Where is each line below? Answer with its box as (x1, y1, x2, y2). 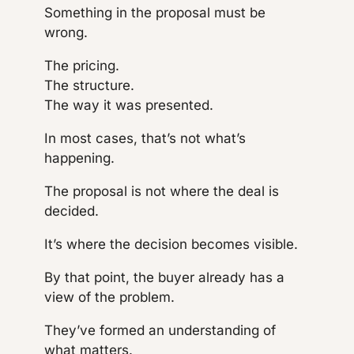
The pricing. (44, 58, 119, 74)
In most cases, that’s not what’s (44, 130, 246, 147)
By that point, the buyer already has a (44, 269, 284, 286)
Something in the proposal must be (44, 5, 265, 21)
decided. (44, 203, 99, 220)
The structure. (44, 77, 134, 94)
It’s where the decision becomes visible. (44, 236, 298, 253)
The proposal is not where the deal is (44, 183, 279, 200)
